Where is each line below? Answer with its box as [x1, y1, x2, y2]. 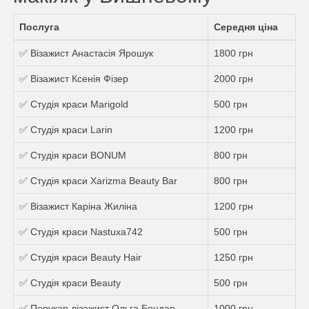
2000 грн [214, 72, 253, 84]
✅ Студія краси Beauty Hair [19, 251, 141, 263]
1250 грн [214, 251, 253, 263]
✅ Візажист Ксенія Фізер [19, 72, 128, 84]
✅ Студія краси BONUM [19, 149, 126, 161]
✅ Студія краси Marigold [19, 98, 128, 110]
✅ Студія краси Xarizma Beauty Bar [19, 175, 177, 186]
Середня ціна [214, 21, 278, 32]
